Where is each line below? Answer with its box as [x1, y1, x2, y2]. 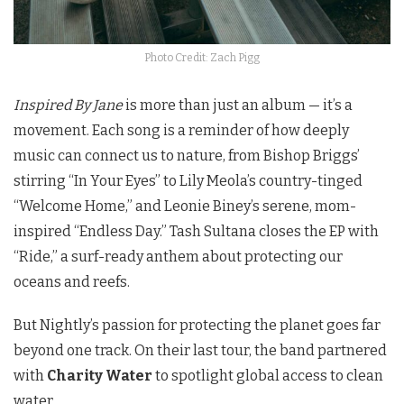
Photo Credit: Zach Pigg [144, 50, 260, 64]
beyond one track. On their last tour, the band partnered [14, 341, 387, 359]
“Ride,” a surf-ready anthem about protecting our [14, 247, 343, 265]
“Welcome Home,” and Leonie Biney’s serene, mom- [14, 197, 356, 215]
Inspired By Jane [14, 96, 123, 114]
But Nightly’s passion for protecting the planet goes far [14, 316, 381, 334]
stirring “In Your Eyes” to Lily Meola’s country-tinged [14, 171, 363, 189]
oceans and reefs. [14, 272, 130, 290]
